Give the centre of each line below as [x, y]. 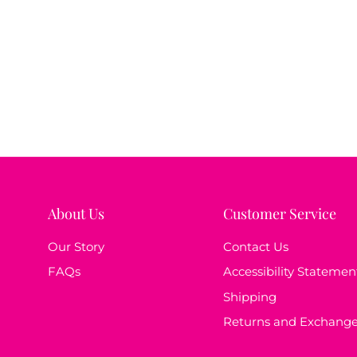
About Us [76, 213]
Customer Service [280, 213]
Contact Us [256, 246]
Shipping [250, 296]
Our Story [76, 246]
